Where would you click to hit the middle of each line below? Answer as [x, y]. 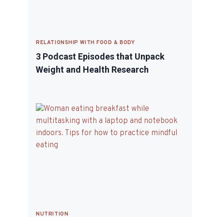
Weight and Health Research [93, 70]
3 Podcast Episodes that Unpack [101, 56]
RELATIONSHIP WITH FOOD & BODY [85, 43]
